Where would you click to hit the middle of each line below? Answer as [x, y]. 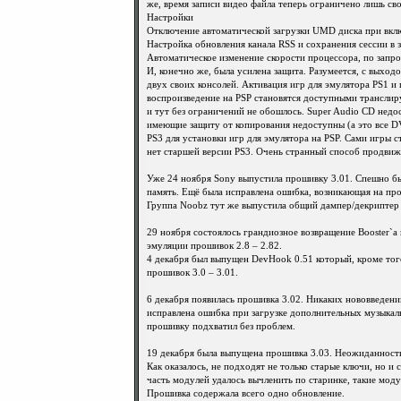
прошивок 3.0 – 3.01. [192, 273]
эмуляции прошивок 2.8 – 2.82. [214, 246]
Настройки [170, 17]
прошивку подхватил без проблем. [221, 326]
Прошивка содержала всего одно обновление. [246, 393]
